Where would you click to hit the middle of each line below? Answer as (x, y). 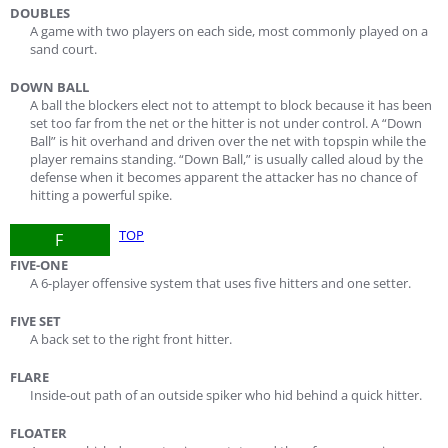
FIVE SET (35, 321)
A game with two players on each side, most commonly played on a (229, 31)
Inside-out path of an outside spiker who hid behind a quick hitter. (226, 395)
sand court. (63, 49)
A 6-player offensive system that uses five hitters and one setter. (220, 283)
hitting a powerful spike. (101, 195)
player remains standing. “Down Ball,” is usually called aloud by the (226, 159)
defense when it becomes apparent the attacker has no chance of (223, 177)
